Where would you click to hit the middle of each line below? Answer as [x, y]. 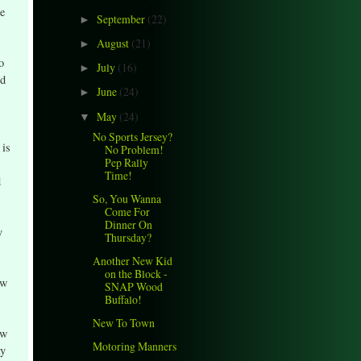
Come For [128, 211]
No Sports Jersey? [133, 136]
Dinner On [129, 224]
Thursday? [129, 237]
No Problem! [135, 149]
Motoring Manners [135, 346]
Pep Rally [127, 162]
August [114, 44]
